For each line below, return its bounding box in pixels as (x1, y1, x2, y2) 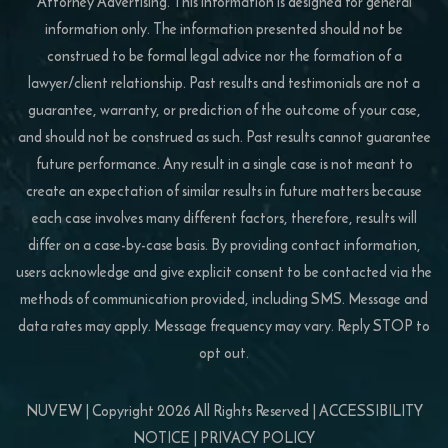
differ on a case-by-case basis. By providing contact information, (27, 232, 421, 256)
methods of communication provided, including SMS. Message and (20, 286, 428, 310)
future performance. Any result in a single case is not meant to (35, 151, 413, 175)
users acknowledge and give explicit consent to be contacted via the (16, 259, 432, 283)
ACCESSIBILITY (318, 398, 423, 422)
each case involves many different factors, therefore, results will (31, 205, 417, 229)
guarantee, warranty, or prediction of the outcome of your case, (27, 97, 421, 121)
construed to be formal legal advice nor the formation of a (46, 43, 402, 67)
